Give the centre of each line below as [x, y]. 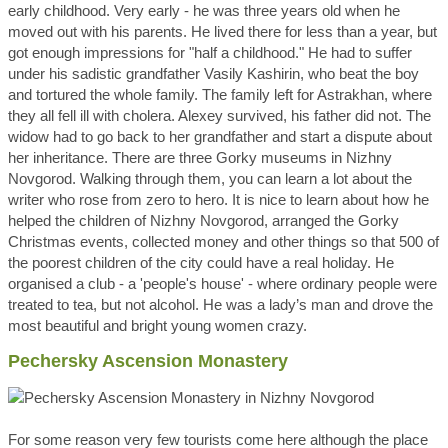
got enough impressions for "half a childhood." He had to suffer [210, 52]
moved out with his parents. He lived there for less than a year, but [222, 31]
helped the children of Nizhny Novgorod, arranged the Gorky [203, 220]
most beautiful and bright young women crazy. [157, 325]
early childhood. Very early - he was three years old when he [204, 10]
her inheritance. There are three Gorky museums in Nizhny [200, 157]
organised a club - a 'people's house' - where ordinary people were [222, 283]
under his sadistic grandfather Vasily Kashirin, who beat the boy [213, 73]
